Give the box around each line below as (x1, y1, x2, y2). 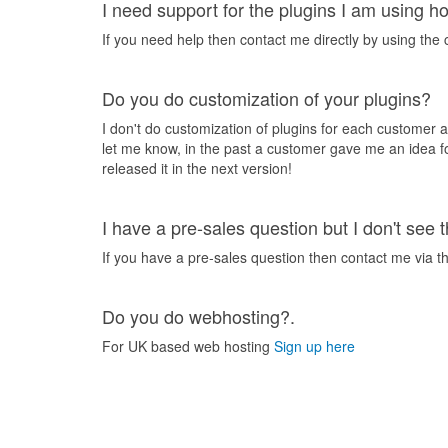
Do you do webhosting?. (102, 303, 295, 329)
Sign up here (274, 336, 355, 356)
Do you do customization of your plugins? (102, 85, 431, 111)
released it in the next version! (102, 158, 292, 178)
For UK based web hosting (102, 336, 274, 356)
